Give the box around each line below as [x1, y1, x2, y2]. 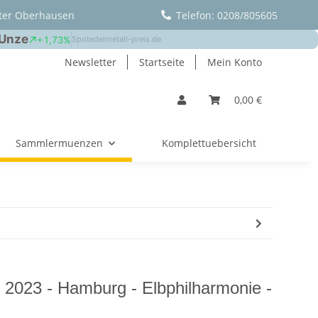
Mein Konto [207, 55, 262, 69]
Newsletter [65, 55, 116, 69]
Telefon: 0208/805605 [175, 8, 278, 22]
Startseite [139, 55, 185, 69]
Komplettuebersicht [162, 136, 256, 150]
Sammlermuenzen [15, 136, 103, 150]
